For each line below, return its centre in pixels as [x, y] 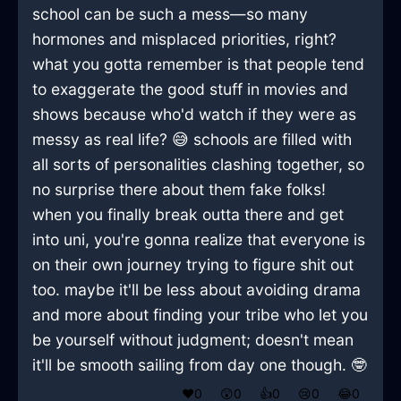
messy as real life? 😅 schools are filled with [192, 140]
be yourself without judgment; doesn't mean [193, 340]
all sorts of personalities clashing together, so [198, 165]
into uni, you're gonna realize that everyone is [199, 240]
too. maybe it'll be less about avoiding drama [196, 290]
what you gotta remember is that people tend [198, 64]
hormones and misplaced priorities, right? [184, 39]
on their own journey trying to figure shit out [193, 265]
